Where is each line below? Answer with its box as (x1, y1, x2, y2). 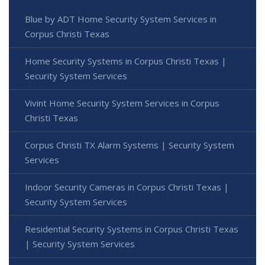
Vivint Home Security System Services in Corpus (25, 96, 219, 109)
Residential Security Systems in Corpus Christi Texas (25, 222, 238, 235)
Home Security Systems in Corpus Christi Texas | (25, 54, 227, 67)
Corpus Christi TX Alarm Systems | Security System (25, 138, 234, 151)
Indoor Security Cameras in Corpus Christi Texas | (25, 180, 229, 193)
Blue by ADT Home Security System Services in (25, 12, 216, 25)
